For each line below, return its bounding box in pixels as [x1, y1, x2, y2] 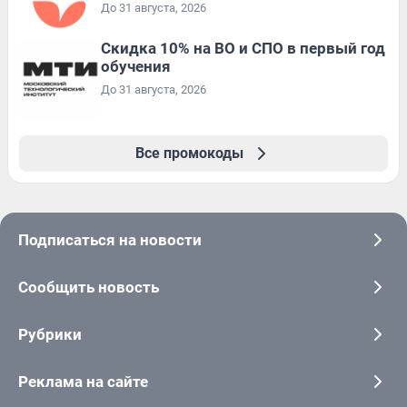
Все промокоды [134, 144, 243, 162]
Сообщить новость [18, 277, 159, 296]
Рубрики [18, 324, 82, 343]
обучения [101, 56, 171, 75]
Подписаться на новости [18, 230, 202, 249]
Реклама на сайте [18, 372, 148, 391]
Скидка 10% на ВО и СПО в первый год [101, 38, 385, 57]
